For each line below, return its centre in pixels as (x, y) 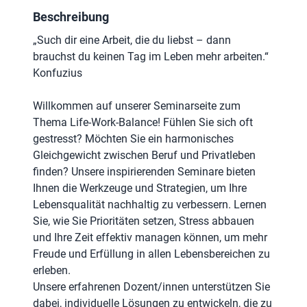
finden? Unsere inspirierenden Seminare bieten (144, 171)
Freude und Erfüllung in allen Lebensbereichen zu (151, 254)
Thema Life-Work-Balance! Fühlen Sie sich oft (143, 122)
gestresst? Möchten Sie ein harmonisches (133, 138)
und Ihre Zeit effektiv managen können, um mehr (150, 237)
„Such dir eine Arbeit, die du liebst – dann (132, 40)
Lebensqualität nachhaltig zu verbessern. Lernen (150, 204)
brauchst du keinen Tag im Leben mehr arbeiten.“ (151, 56)
